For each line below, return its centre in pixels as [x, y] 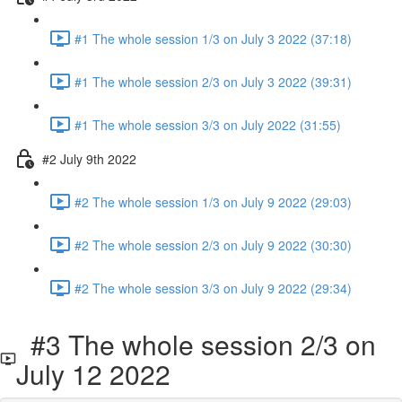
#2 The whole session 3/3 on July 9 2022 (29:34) [213, 288]
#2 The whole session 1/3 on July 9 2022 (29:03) [213, 201]
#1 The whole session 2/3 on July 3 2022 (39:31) [213, 81]
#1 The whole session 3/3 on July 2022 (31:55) [208, 124]
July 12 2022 [93, 374]
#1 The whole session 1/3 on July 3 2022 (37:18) [213, 38]
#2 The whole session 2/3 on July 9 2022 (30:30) [213, 245]
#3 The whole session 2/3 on [196, 344]
